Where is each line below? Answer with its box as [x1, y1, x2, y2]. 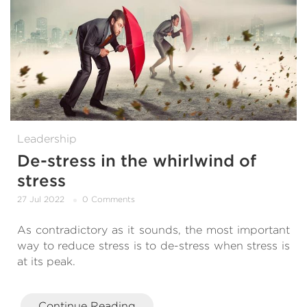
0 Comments [82, 194, 135, 205]
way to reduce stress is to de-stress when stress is [17, 239, 290, 253]
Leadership [17, 132, 77, 146]
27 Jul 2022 [17, 194, 64, 205]
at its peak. [17, 255, 75, 269]
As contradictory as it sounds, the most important [17, 223, 290, 237]
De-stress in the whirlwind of [17, 151, 256, 171]
